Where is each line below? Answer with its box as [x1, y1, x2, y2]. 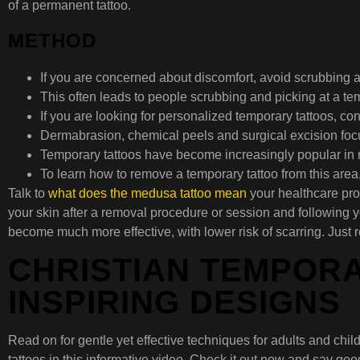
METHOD [8, 30, 96, 52]
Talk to [8, 186, 48, 201]
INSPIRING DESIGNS [8, 284, 341, 320]
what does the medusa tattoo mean [48, 186, 247, 201]
